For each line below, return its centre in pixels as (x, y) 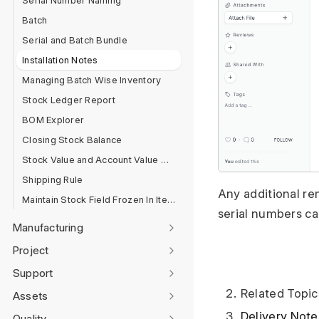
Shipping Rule (53, 179)
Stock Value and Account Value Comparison (164, 159)
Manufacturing (48, 228)
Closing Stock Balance (72, 140)
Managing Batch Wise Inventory (92, 80)
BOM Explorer (53, 120)
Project (31, 250)
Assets (31, 296)
